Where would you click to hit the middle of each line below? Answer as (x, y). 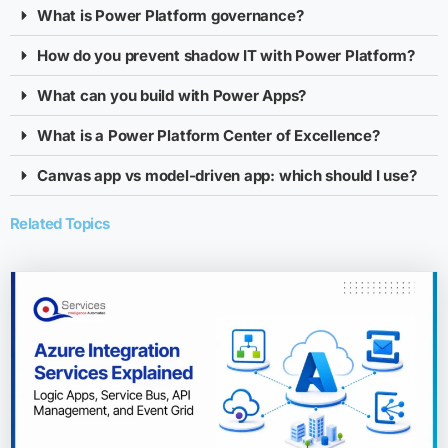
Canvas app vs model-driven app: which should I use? (227, 175)
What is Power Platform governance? (170, 15)
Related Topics (60, 223)
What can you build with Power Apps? (172, 95)
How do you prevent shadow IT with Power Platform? (226, 55)
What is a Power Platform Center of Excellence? (208, 135)
